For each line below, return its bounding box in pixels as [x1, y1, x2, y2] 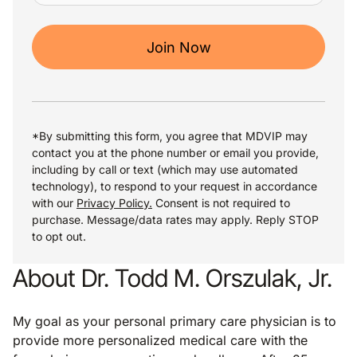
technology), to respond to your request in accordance [32, 179, 317, 193]
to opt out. [32, 229, 92, 243]
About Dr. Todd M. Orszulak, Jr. [13, 263, 332, 292]
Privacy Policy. [76, 196, 152, 210]
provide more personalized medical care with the [13, 332, 308, 348]
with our [32, 196, 76, 210]
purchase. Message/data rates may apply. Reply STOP [32, 213, 319, 226]
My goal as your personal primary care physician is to [13, 313, 336, 329]
